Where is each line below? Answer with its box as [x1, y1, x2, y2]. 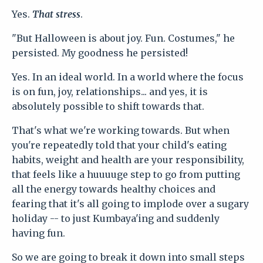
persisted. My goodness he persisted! [12, 46, 188, 59]
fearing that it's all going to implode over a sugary [12, 197, 249, 210]
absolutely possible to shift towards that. [12, 100, 204, 112]
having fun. [12, 227, 65, 239]
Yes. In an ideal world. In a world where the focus [12, 70, 244, 83]
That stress [32, 8, 80, 20]
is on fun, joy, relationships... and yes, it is [12, 85, 208, 97]
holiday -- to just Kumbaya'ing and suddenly [12, 212, 220, 224]
